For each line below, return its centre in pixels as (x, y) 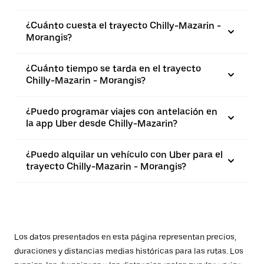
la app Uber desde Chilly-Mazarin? (102, 123)
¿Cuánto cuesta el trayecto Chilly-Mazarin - (123, 26)
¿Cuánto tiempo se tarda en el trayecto (113, 69)
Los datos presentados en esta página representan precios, (125, 237)
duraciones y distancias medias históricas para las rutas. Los (129, 251)
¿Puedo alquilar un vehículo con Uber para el (124, 155)
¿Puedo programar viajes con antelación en (122, 112)
